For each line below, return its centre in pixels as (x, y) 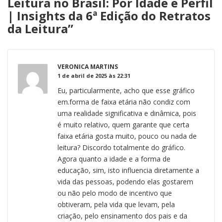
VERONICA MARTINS (88, 66)
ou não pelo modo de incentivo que (115, 193)
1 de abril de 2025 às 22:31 (94, 75)
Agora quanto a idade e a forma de (114, 159)
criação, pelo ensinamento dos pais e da (122, 216)
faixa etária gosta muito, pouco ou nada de (127, 136)
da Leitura (38, 28)
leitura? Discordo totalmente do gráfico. (121, 147)
